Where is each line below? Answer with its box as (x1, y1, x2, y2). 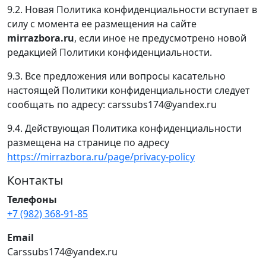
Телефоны (7, 192, 57, 206)
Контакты (7, 172, 64, 188)
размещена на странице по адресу (7, 135, 169, 149)
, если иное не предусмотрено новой (74, 31, 246, 45)
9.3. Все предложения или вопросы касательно (7, 69, 226, 83)
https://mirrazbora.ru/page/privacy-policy (7, 150, 195, 163)
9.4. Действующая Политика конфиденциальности (7, 121, 242, 135)
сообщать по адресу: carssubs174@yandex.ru (7, 97, 217, 111)
